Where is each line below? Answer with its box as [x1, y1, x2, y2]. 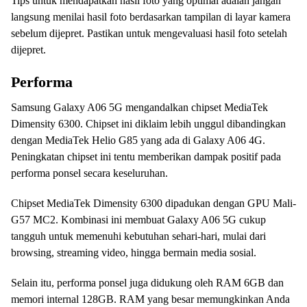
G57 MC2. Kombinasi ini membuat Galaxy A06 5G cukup [11, 214, 266, 226]
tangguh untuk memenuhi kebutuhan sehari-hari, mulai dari [11, 230, 266, 243]
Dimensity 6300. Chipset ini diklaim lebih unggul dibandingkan [11, 118, 286, 130]
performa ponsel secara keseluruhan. [11, 167, 168, 180]
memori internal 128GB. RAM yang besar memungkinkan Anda [11, 293, 290, 306]
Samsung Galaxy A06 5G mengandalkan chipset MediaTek [11, 101, 268, 114]
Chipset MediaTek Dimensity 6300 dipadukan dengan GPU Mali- [11, 197, 296, 210]
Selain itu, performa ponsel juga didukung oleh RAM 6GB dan [11, 277, 284, 289]
